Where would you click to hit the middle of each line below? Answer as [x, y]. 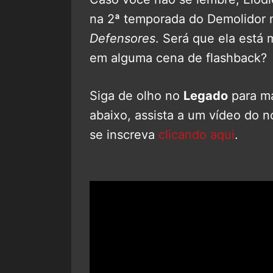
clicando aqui [197, 134]
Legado [206, 95]
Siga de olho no [136, 95]
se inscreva [124, 134]
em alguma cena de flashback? [178, 58]
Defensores [122, 38]
